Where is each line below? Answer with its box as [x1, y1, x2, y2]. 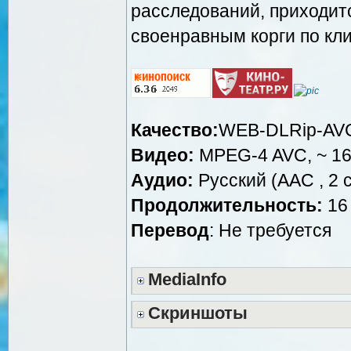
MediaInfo [148, 270, 226, 289]
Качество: [131, 119, 219, 140]
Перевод [131, 219, 209, 241]
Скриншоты [148, 303, 248, 323]
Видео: [131, 144, 194, 165]
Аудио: [131, 169, 194, 190]
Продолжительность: [131, 194, 323, 215]
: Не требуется [209, 219, 331, 241]
